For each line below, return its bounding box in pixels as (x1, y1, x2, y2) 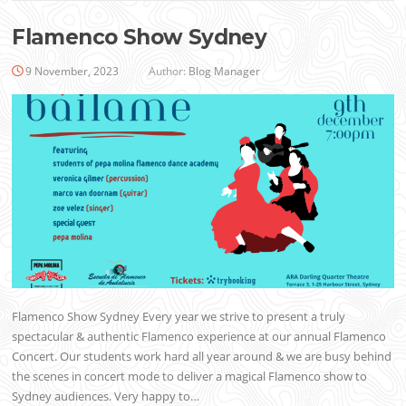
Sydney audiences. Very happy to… (12, 387, 200, 404)
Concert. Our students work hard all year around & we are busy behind (12, 347, 392, 364)
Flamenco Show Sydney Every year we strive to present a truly (12, 307, 346, 324)
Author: (146, 63, 189, 80)
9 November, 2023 (25, 63, 120, 80)
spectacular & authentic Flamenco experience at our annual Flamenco (12, 327, 387, 344)
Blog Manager (188, 63, 261, 80)
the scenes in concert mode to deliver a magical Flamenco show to (12, 367, 368, 384)
